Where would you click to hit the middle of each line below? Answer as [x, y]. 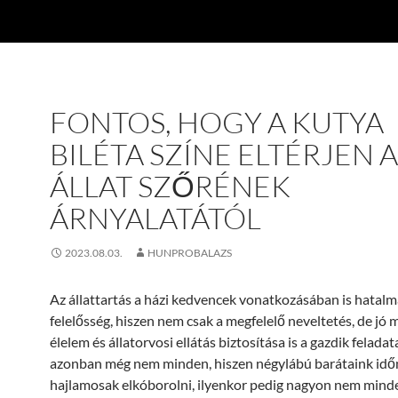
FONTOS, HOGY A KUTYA [217, 122]
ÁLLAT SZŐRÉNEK [170, 186]
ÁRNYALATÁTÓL [155, 218]
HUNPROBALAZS [190, 253]
